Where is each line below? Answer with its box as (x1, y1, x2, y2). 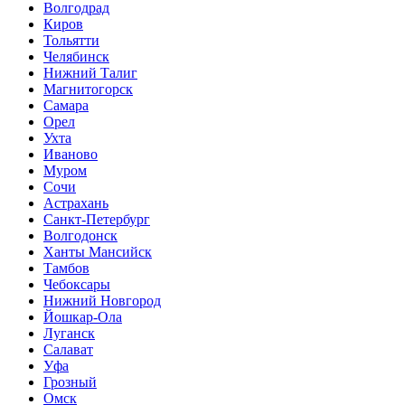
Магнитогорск (43, 81, 133, 97)
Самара (43, 98, 89, 113)
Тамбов (43, 260, 89, 276)
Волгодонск (43, 228, 118, 243)
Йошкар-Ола (43, 309, 122, 325)
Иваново (43, 146, 98, 162)
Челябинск (43, 49, 109, 64)
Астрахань (43, 195, 108, 211)
